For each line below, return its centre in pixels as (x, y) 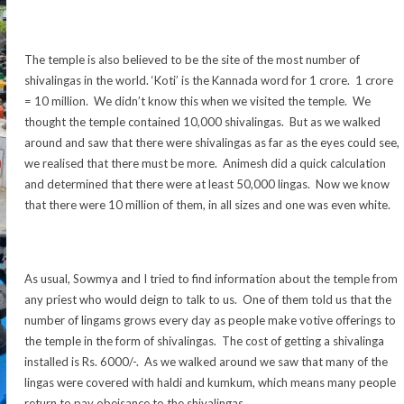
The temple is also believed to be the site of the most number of (192, 60)
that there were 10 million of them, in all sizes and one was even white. (207, 205)
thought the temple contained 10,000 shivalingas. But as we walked (202, 122)
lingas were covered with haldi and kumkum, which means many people (210, 383)
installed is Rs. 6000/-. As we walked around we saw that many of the (206, 362)
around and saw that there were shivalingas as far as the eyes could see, (212, 143)
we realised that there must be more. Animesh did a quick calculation (205, 164)
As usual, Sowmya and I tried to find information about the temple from (211, 279)
